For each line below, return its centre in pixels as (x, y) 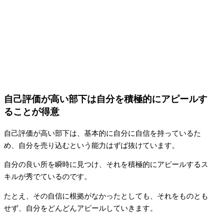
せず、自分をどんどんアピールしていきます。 (81, 208)
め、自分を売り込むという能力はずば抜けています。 (91, 145)
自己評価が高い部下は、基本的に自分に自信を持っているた (102, 133)
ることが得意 (32, 111)
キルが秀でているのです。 (48, 177)
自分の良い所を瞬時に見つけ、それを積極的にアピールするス (106, 165)
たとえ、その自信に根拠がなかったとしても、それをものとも (106, 196)
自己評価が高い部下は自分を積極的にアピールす (106, 99)
